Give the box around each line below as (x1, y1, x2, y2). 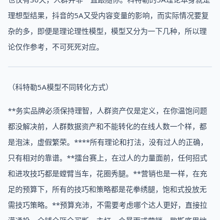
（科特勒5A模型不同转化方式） (8, 82, 113, 92)
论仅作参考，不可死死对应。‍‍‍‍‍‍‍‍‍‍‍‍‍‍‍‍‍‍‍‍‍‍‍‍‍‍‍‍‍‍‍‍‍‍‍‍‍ (8, 42, 104, 52)
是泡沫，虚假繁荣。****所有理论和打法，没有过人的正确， (8, 137, 208, 147)
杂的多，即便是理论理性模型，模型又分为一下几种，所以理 (8, 26, 207, 36)
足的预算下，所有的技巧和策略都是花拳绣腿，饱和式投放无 (8, 184, 207, 194)
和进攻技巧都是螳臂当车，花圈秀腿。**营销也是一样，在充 (8, 168, 207, 178)
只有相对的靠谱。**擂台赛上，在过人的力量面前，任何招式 (8, 153, 207, 163)
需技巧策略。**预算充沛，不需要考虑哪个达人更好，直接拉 (8, 200, 207, 210)
